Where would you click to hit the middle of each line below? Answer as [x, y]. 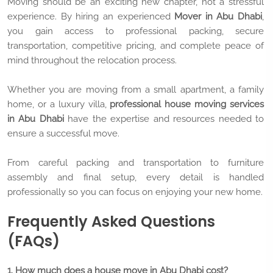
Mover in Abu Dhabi [218, 17]
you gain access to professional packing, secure [136, 31]
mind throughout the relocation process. [92, 61]
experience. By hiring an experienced [91, 17]
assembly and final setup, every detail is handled [136, 178]
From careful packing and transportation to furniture [136, 163]
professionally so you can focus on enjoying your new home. [135, 192]
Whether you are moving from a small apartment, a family [136, 90]
